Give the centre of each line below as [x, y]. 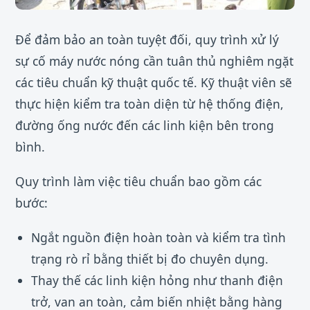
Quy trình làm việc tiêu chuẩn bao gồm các [138, 182]
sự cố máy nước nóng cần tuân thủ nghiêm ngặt [154, 61]
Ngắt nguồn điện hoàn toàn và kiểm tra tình [158, 238]
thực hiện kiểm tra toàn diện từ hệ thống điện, [149, 104]
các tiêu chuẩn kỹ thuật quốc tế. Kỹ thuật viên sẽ [154, 83]
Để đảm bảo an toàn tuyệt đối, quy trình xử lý [147, 40]
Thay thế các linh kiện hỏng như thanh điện [157, 281]
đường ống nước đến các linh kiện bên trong [145, 126]
